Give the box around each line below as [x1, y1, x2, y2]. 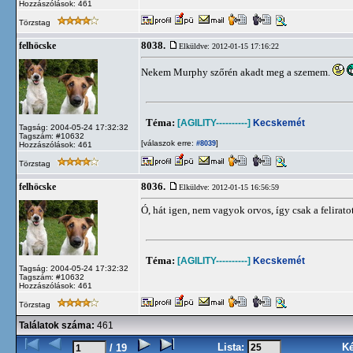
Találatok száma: [19, 320, 95, 331]
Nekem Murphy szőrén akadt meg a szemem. [141, 66, 333, 78]
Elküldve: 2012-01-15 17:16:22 [179, 42, 279, 50]
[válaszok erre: [141, 139, 194, 147]
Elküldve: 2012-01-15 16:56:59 [179, 183, 279, 191]
